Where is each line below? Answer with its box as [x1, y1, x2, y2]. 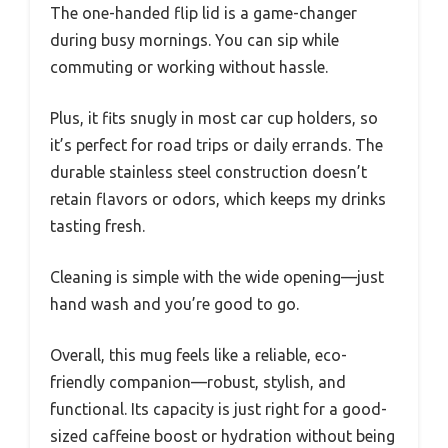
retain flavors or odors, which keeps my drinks [50, 190, 386, 208]
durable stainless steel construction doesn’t [50, 163, 367, 181]
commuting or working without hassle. [50, 58, 328, 76]
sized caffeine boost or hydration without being [50, 427, 395, 445]
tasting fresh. [50, 217, 145, 235]
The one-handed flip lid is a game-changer [50, 4, 357, 22]
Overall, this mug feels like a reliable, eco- [50, 346, 347, 364]
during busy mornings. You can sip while [50, 31, 339, 49]
